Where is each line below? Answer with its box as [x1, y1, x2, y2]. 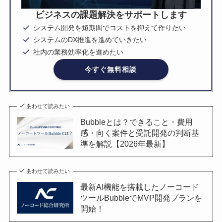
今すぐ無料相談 [85, 65, 137, 73]
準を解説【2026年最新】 [80, 139, 169, 149]
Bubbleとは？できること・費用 [80, 117, 193, 127]
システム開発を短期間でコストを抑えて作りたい [33, 23, 186, 32]
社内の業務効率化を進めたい [33, 48, 124, 56]
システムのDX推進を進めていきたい [33, 36, 147, 44]
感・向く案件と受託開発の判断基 [80, 128, 199, 138]
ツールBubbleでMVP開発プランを [80, 193, 202, 203]
